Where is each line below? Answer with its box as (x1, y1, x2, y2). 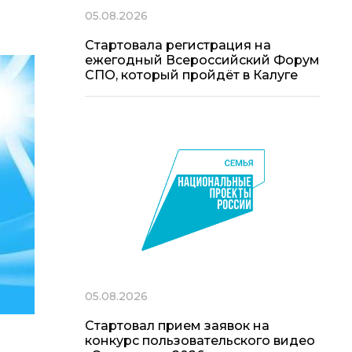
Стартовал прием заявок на (85, 318, 269, 334)
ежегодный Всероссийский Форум (85, 52, 320, 68)
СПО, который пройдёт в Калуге (85, 67, 298, 82)
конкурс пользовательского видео (85, 333, 315, 349)
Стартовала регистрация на (85, 37, 271, 53)
